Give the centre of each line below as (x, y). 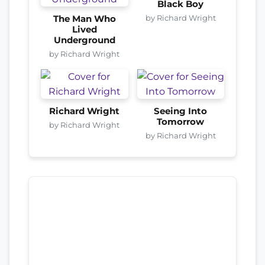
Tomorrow (181, 122)
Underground (84, 41)
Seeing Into (181, 112)
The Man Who (84, 19)
